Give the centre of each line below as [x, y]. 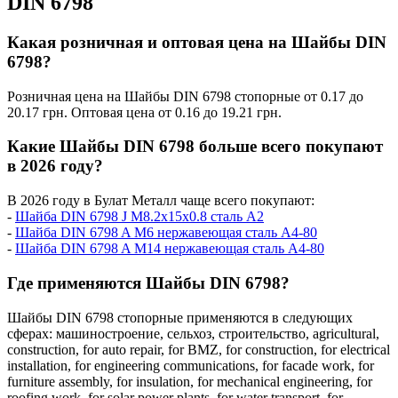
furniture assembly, [62, 381]
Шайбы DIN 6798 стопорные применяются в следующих [180, 317]
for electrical [355, 349]
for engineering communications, [168, 365]
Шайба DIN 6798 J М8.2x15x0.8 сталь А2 [139, 217]
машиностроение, [111, 333]
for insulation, [157, 381]
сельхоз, [193, 333]
